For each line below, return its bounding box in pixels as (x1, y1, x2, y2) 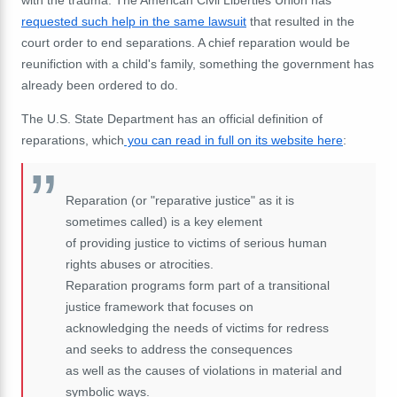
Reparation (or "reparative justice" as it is (66, 192, 294, 207)
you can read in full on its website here (124, 132, 343, 147)
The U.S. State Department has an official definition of (21, 111, 323, 126)
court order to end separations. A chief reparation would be (21, 35, 350, 50)
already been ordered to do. (21, 77, 178, 92)
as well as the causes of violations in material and (66, 362, 342, 378)
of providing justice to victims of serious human (66, 235, 327, 250)
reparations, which (21, 132, 124, 147)
